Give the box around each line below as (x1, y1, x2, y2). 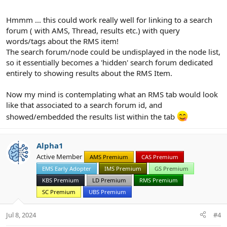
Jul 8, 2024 (6, 210, 36, 219)
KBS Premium (42, 176, 79, 184)
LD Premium (92, 176, 126, 184)
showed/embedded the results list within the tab (6, 111, 177, 122)
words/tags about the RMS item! (6, 35, 119, 46)
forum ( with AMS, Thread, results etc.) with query (6, 25, 180, 35)
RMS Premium (139, 176, 178, 184)
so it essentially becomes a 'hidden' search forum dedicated (6, 57, 213, 67)
